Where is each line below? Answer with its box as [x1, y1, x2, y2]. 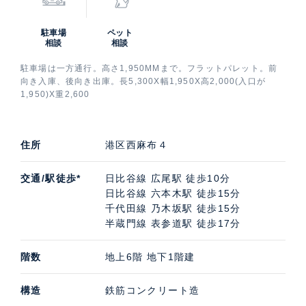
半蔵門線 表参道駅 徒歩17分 [105, 217, 241, 229]
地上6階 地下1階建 [105, 251, 195, 262]
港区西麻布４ [105, 139, 169, 150]
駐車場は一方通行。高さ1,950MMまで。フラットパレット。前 [20, 63, 278, 73]
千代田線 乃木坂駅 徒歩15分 [105, 202, 241, 214]
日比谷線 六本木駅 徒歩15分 [105, 187, 241, 199]
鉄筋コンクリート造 [105, 284, 200, 296]
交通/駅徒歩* [20, 172, 81, 184]
